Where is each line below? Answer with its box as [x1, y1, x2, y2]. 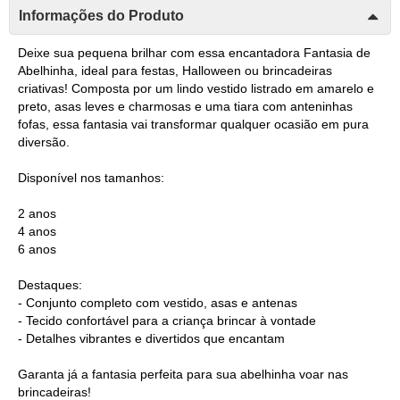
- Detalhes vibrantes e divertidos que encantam [18, 330, 285, 346]
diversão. [18, 134, 70, 149]
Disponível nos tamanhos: [18, 170, 164, 185]
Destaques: [18, 277, 82, 292]
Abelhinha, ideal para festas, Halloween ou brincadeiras [18, 62, 332, 78]
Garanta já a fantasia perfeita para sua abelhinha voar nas [18, 366, 348, 381]
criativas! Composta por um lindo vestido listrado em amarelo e [18, 80, 374, 96]
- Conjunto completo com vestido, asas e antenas [18, 295, 297, 310]
